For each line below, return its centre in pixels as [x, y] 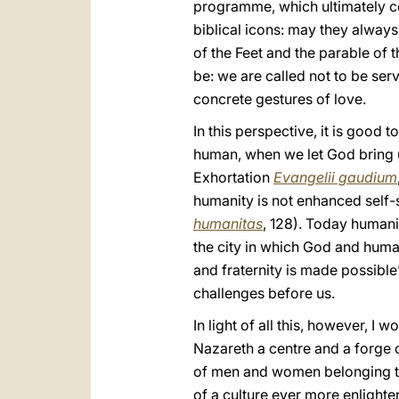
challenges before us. [264, 293]
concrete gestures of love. [280, 99]
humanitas [228, 224]
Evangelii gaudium [335, 177]
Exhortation [233, 177]
